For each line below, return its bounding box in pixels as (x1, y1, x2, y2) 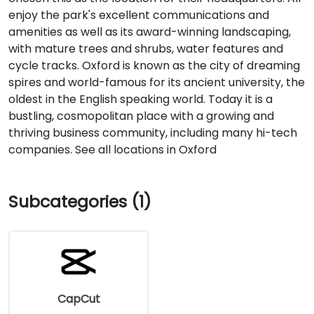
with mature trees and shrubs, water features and (8, 41, 283, 57)
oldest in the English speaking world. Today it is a (8, 91, 273, 107)
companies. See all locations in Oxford (8, 142, 217, 158)
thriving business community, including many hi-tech (8, 125, 297, 141)
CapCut (57, 290, 100, 306)
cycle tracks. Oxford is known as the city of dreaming (8, 57, 300, 74)
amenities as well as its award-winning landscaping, (8, 24, 291, 40)
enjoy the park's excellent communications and (8, 7, 269, 23)
